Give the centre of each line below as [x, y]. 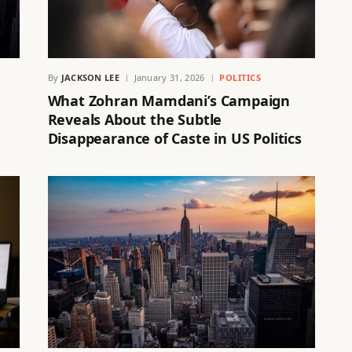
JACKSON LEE [90, 77]
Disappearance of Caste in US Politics [174, 138]
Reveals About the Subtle [135, 119]
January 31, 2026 [169, 77]
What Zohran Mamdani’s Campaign [169, 100]
